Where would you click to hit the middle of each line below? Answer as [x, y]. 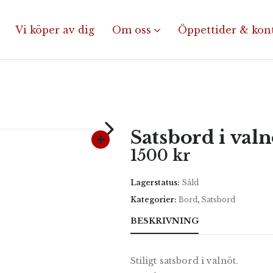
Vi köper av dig [55, 30]
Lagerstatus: [156, 183]
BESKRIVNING [165, 221]
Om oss [132, 30]
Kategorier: [154, 200]
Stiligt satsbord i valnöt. [184, 261]
